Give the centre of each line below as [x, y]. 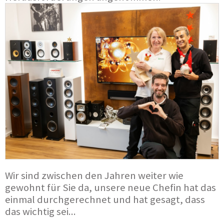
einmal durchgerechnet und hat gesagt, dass [105, 199]
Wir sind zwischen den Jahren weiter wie [94, 175]
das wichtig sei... [40, 211]
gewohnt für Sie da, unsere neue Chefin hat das [110, 187]
